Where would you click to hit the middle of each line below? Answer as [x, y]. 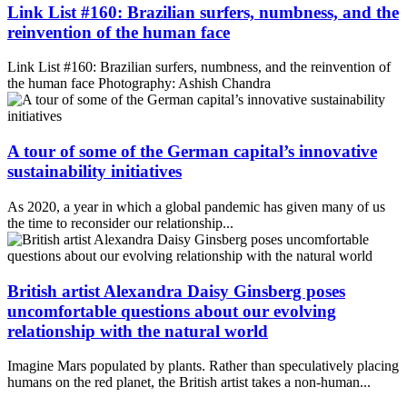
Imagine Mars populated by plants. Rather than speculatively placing [203, 366]
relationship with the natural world [138, 331]
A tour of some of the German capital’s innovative [192, 152]
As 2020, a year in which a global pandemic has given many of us [196, 206]
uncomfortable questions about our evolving [172, 311]
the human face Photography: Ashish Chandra [139, 84]
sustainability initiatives [94, 172]
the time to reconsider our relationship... [120, 223]
